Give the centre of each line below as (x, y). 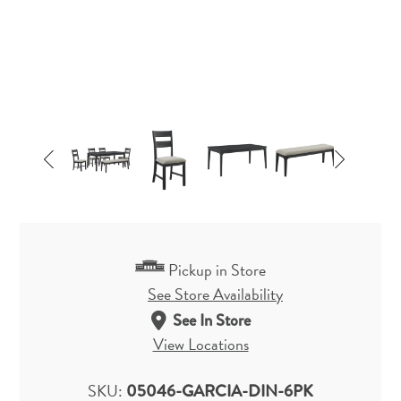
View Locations (200, 345)
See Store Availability (215, 294)
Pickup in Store (218, 270)
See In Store (211, 321)
